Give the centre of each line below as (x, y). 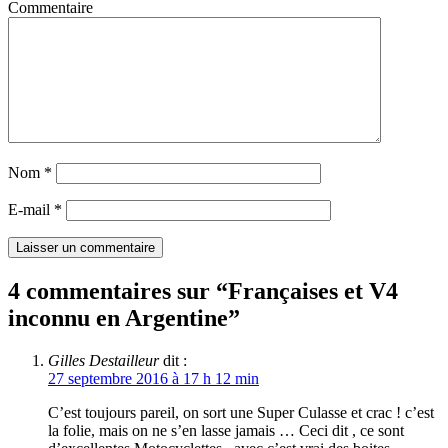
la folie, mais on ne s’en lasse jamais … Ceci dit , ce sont (226, 430)
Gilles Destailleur (103, 360)
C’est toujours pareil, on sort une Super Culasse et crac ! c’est (241, 412)
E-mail (31, 209)
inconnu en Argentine (118, 317)
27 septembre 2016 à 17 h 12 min (153, 378)
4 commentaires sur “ (118, 290)
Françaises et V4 (313, 290)
